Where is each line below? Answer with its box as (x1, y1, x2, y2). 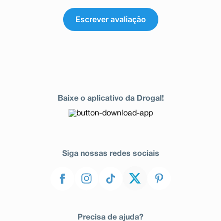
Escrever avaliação (75, 14, 146, 24)
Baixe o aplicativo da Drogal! (57, 95, 164, 102)
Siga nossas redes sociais (62, 150, 159, 157)
